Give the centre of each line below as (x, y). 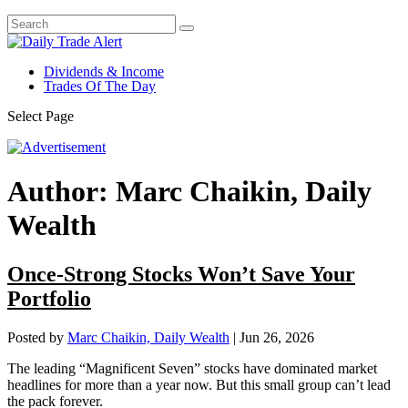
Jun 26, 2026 (277, 337)
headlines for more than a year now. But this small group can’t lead (199, 384)
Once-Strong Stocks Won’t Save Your (181, 274)
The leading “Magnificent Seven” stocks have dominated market (192, 368)
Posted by (37, 337)
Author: (61, 192)
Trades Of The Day (100, 86)
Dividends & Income (104, 71)
